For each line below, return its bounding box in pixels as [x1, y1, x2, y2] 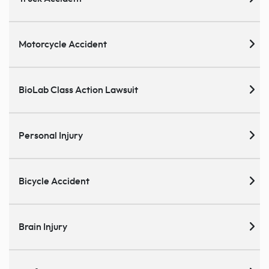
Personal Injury [19, 130, 83, 141]
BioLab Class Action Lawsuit [19, 85, 138, 95]
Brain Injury [19, 222, 67, 232]
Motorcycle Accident [19, 39, 107, 49]
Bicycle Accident [19, 176, 89, 186]
